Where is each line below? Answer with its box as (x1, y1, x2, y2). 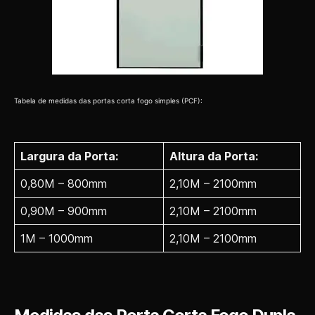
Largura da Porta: (20, 149, 118, 164)
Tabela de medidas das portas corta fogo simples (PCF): (14, 96, 202, 105)
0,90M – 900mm (20, 204, 107, 219)
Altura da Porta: (169, 149, 258, 164)
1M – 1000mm (20, 231, 93, 246)
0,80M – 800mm (20, 176, 107, 191)
